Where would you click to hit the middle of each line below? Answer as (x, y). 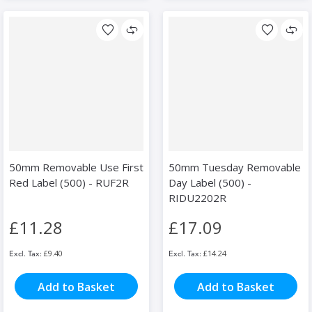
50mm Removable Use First (76, 167)
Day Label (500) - (210, 183)
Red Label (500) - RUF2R (69, 183)
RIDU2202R (197, 198)
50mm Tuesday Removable (235, 167)
